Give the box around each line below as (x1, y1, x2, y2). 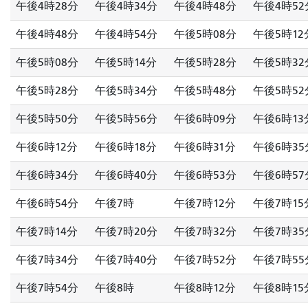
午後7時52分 (174, 253, 236, 266)
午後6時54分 (16, 197, 78, 210)
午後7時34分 (16, 253, 78, 266)
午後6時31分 (174, 140, 236, 153)
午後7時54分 (16, 281, 78, 294)
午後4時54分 (95, 27, 157, 41)
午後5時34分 (95, 84, 157, 97)
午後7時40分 (95, 253, 157, 266)
